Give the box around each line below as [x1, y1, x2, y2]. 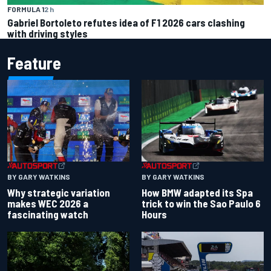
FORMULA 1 [7, 5, 44, 14]
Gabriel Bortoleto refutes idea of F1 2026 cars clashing [7, 16, 245, 29]
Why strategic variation [7, 186, 110, 198]
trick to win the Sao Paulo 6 [142, 197, 261, 209]
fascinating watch [7, 207, 88, 220]
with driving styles [7, 27, 88, 40]
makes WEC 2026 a [7, 197, 88, 209]
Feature [7, 53, 61, 74]
